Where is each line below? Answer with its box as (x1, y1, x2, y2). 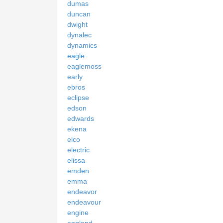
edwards (67, 114, 94, 122)
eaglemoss (67, 62, 102, 70)
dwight (67, 20, 88, 28)
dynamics (67, 41, 97, 49)
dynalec (67, 30, 92, 39)
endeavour (67, 198, 101, 206)
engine (67, 208, 89, 217)
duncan (67, 9, 91, 18)
